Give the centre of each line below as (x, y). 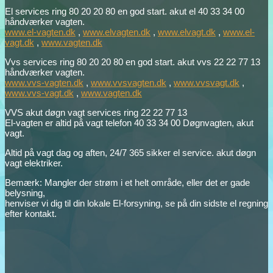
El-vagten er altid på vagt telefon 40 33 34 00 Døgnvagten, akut (129, 123)
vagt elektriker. (34, 163)
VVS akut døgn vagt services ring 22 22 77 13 (96, 113)
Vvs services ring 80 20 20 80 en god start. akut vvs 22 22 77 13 (133, 62)
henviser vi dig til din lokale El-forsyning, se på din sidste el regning (136, 204)
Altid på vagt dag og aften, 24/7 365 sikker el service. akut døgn (130, 153)
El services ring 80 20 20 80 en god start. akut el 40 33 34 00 (125, 12)
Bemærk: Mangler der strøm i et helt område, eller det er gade (127, 183)
